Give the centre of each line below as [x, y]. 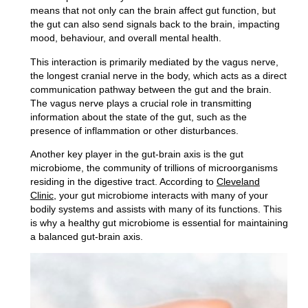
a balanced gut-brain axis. [86, 236]
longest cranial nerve [92, 75]
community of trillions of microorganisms [190, 167]
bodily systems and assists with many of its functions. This [156, 209]
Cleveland [238, 181]
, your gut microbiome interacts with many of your [161, 195]
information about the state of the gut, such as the [138, 117]
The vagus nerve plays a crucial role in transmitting [141, 103]
